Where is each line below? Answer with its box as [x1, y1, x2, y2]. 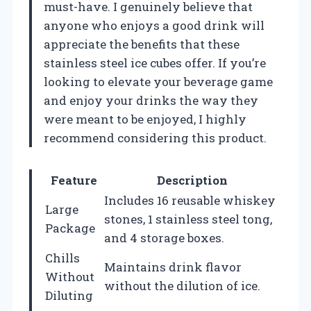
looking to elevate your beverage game [44, 73, 273, 90]
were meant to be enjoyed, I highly [44, 110, 246, 127]
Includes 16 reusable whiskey [104, 192, 276, 208]
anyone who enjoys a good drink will [44, 17, 264, 33]
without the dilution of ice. [104, 277, 260, 294]
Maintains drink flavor [104, 258, 242, 275]
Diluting [45, 287, 93, 303]
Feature [51, 171, 97, 188]
